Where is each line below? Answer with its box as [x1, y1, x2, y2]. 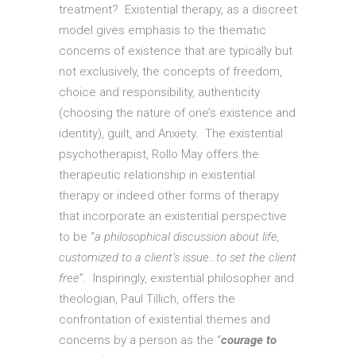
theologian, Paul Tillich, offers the [59, 292, 235, 307]
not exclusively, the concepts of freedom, [59, 64, 282, 79]
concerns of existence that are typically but [59, 44, 292, 59]
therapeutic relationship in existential [59, 168, 255, 183]
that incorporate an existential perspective [59, 209, 287, 224]
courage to [221, 333, 277, 348]
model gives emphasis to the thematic [59, 23, 266, 38]
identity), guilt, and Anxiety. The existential [59, 126, 283, 141]
